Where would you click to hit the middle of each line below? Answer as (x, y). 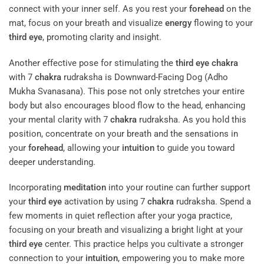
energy (178, 23)
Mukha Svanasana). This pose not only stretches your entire (127, 91)
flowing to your (222, 23)
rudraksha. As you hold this (192, 119)
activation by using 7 (105, 202)
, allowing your (93, 148)
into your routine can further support (178, 188)
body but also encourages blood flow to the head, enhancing (127, 105)
